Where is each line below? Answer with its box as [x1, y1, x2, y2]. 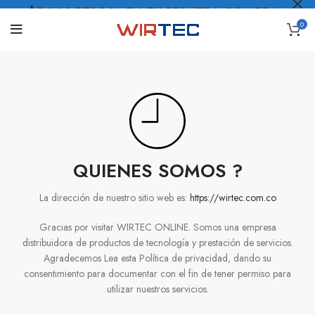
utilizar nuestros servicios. [106, 282, 209, 296]
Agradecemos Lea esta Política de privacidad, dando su [44, 251, 271, 265]
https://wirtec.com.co [189, 191, 276, 205]
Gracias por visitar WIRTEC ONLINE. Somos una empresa [39, 220, 276, 234]
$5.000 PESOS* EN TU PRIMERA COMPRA [28, 4, 283, 22]
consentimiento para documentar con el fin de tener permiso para [24, 266, 291, 281]
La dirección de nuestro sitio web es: [39, 191, 190, 205]
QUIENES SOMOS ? [72, 157, 243, 184]
